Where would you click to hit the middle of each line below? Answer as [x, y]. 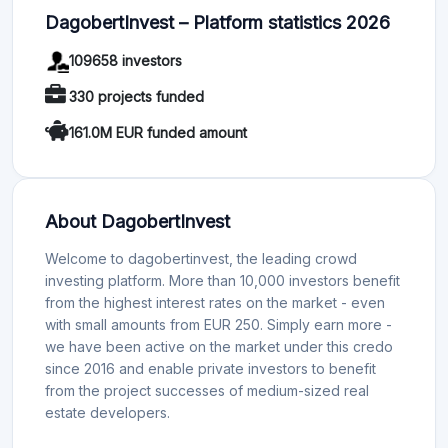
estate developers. [107, 412]
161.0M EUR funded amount [158, 133]
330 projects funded [136, 97]
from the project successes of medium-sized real [207, 390]
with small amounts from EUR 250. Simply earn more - [218, 324]
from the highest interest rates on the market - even [215, 302]
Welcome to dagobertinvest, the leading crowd [201, 258]
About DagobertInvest [137, 221]
